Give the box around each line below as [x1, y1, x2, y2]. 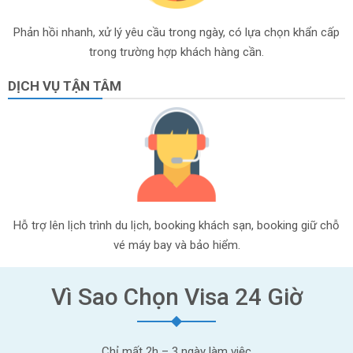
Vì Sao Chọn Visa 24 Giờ [50, 283, 303, 310]
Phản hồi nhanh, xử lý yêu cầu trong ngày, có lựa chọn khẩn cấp [13, 25, 340, 39]
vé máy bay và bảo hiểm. [113, 238, 240, 252]
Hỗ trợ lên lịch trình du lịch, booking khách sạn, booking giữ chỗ [13, 218, 340, 232]
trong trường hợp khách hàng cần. [89, 45, 264, 59]
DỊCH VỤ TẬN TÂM [8, 78, 121, 94]
